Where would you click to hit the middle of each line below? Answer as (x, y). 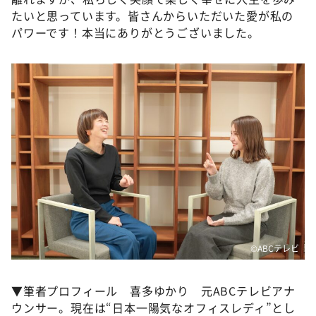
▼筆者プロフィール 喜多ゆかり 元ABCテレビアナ (153, 290)
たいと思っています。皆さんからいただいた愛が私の (153, 16)
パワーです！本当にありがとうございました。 (135, 33)
